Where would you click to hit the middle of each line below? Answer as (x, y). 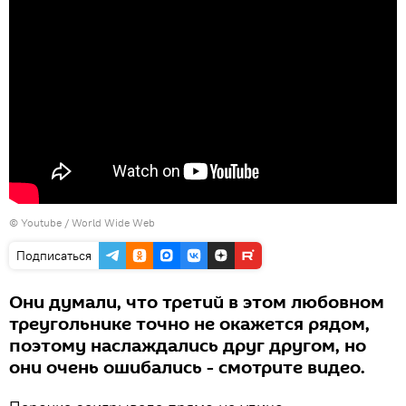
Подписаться (54, 256)
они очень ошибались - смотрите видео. (187, 368)
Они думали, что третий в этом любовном (197, 303)
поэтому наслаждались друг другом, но (188, 346)
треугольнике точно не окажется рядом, (189, 324)
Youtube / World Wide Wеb (88, 222)
